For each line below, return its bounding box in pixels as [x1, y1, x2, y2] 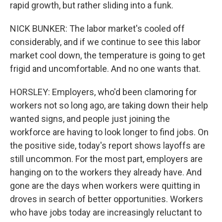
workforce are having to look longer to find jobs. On [10, 127, 209, 137]
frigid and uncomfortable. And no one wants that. [10, 63, 201, 74]
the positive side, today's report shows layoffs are [10, 140, 205, 151]
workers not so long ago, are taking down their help [10, 100, 208, 111]
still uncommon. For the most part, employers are [10, 154, 203, 164]
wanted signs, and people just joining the [10, 113, 170, 124]
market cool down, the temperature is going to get [10, 50, 205, 60]
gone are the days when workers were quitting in [10, 180, 200, 191]
